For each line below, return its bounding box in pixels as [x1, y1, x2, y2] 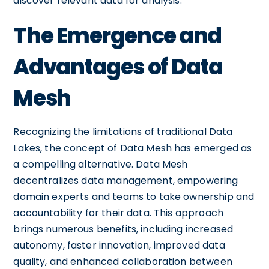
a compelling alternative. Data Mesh [13, 157, 188, 171]
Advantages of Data [13, 51, 223, 82]
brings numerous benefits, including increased [13, 222, 234, 236]
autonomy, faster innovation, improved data [13, 238, 225, 252]
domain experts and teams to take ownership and [13, 189, 255, 204]
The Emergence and [13, 20, 222, 51]
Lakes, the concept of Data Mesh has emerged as [13, 141, 252, 155]
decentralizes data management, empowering [13, 173, 238, 187]
